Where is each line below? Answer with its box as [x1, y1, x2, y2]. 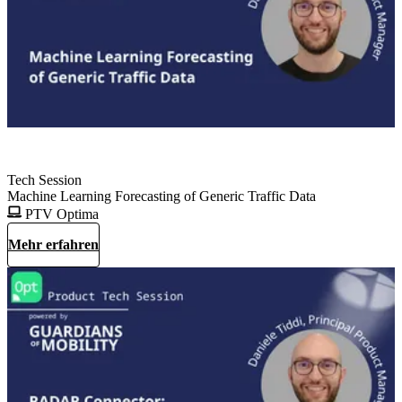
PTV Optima [22, 205, 99, 222]
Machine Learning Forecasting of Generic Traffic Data [7, 188, 316, 204]
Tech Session [7, 171, 82, 188]
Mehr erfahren [8, 236, 99, 252]
